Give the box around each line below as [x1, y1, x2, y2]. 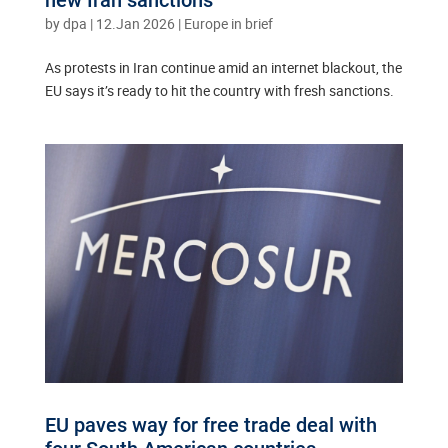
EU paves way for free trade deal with [44, 412, 377, 437]
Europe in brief [183, 13, 273, 33]
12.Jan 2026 [95, 13, 175, 33]
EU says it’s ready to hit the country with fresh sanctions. [44, 80, 394, 100]
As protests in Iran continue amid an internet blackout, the [44, 57, 402, 77]
